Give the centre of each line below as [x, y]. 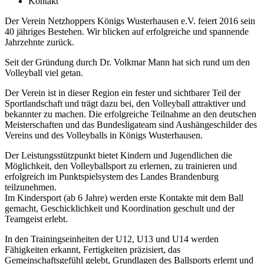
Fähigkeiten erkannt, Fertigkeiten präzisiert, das [93, 249]
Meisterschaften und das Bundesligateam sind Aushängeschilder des [131, 124]
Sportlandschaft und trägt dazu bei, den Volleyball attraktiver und [125, 103]
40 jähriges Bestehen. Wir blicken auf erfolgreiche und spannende [127, 31]
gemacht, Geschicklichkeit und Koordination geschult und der [120, 208]
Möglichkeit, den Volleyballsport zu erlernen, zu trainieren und [121, 166]
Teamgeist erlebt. [36, 219]
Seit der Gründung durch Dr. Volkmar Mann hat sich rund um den [127, 62]
